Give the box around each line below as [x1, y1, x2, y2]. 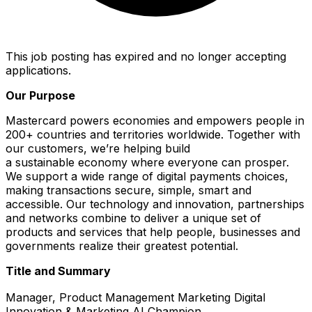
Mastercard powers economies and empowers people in [6, 113, 304, 127]
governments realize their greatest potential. [6, 238, 238, 253]
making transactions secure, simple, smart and [6, 182, 251, 197]
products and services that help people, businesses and [6, 224, 300, 239]
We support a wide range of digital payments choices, [6, 169, 288, 183]
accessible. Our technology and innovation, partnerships [6, 196, 304, 211]
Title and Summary [6, 263, 111, 278]
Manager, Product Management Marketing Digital [6, 290, 265, 305]
